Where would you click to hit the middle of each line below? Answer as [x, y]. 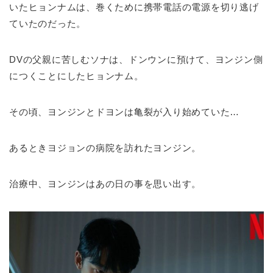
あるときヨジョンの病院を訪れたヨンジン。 [105, 148]
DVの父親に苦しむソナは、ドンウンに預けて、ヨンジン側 [136, 60]
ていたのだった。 [48, 24]
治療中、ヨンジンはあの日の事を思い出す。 [105, 184]
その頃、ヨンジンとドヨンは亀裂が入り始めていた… [125, 112]
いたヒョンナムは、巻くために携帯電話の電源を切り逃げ [134, 7]
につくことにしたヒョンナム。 [76, 76]
